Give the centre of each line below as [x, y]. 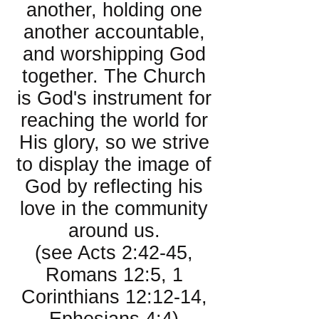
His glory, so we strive [114, 142]
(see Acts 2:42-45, [114, 253]
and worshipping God [114, 54]
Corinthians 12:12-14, [114, 297]
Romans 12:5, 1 [114, 275]
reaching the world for [114, 120]
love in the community [114, 209]
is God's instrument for [114, 98]
